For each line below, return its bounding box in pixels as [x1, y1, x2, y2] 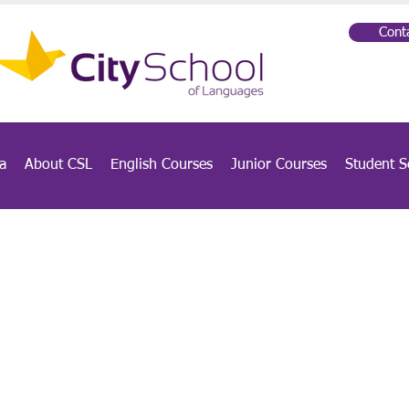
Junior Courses [230, 158, 327, 173]
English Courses [110, 158, 213, 173]
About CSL [24, 158, 92, 173]
